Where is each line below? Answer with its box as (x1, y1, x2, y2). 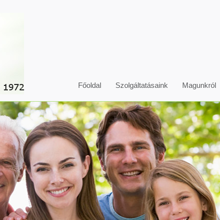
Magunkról (182, 81, 216, 89)
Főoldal (78, 81, 101, 89)
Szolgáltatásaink (115, 81, 168, 89)
